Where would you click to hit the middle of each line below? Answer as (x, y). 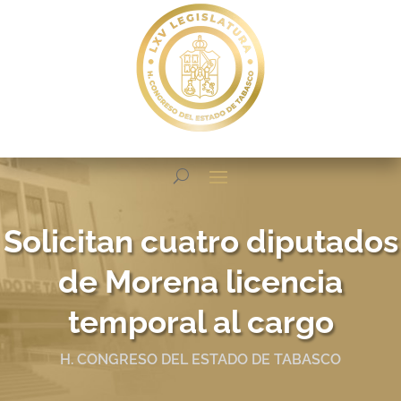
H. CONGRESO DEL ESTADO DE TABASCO (200, 359)
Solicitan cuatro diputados (200, 241)
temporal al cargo (200, 322)
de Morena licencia (200, 282)
